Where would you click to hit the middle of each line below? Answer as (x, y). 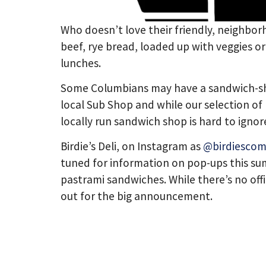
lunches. (81, 63)
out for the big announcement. (137, 196)
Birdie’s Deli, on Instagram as (132, 146)
